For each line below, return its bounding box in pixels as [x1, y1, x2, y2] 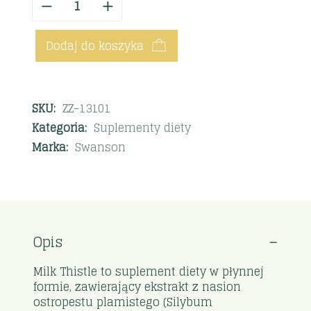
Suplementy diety [94, 117, 192, 137]
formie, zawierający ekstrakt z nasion [33, 276, 242, 296]
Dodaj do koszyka [46, 36, 144, 56]
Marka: [32, 137, 72, 157]
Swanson [75, 137, 126, 157]
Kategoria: [32, 117, 91, 137]
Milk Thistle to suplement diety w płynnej [33, 261, 264, 281]
